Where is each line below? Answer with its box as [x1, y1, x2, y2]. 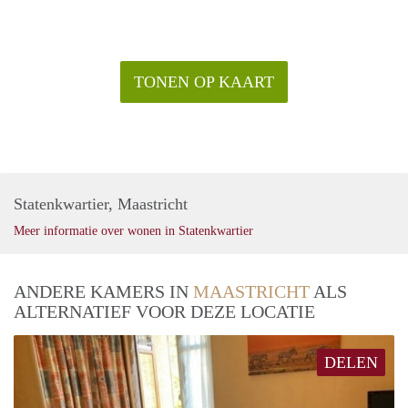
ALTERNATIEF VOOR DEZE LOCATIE [14, 301, 315, 321]
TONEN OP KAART [134, 72, 274, 91]
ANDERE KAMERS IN [14, 280, 193, 301]
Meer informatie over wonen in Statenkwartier [14, 223, 253, 238]
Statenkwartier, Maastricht [14, 194, 188, 213]
